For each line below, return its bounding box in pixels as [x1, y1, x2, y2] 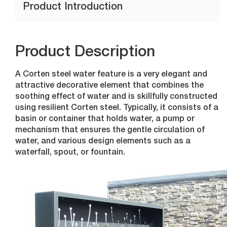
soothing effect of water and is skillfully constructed [15, 93, 218, 101]
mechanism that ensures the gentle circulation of [15, 127, 205, 135]
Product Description [15, 46, 156, 61]
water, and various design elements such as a [15, 138, 191, 146]
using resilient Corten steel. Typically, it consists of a [15, 104, 219, 112]
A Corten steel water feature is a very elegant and [15, 71, 208, 79]
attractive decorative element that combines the [15, 82, 204, 90]
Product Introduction [23, 3, 123, 13]
